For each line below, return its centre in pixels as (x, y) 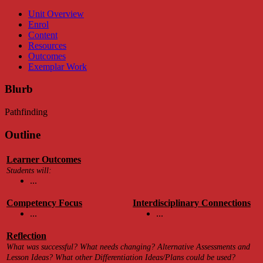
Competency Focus (44, 203)
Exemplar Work (58, 66)
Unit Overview (56, 14)
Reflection (26, 235)
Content (43, 35)
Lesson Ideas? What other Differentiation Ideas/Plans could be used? (121, 257)
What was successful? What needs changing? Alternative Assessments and (128, 247)
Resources (47, 45)
